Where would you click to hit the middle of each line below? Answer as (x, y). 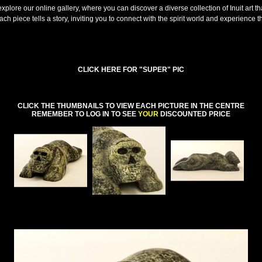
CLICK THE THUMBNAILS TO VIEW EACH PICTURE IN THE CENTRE (131, 106)
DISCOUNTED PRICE (194, 114)
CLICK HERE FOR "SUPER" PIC (131, 70)
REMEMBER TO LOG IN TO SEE (85, 114)
